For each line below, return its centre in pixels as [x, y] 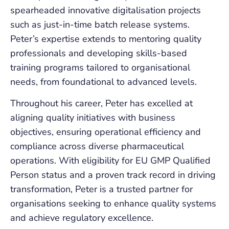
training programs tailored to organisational [100, 67]
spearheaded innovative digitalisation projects [106, 10]
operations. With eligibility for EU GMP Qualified [110, 161]
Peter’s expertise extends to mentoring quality [106, 39]
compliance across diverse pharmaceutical [97, 146]
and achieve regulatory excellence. [82, 218]
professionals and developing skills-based [99, 53]
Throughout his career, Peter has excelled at [101, 104]
